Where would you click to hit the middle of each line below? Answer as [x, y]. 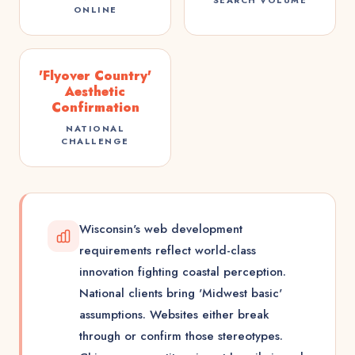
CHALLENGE [95, 141]
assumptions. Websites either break [174, 315]
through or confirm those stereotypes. [181, 336]
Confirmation [95, 107]
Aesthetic [95, 92]
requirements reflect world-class [168, 250]
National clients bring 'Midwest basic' [181, 293]
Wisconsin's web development [161, 229]
